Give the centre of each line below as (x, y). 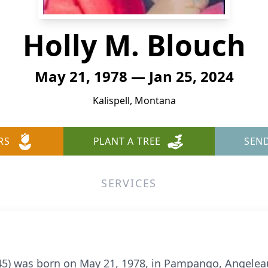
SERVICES (129, 183)
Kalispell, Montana (134, 100)
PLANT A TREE (127, 141)
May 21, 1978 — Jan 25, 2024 (134, 76)
